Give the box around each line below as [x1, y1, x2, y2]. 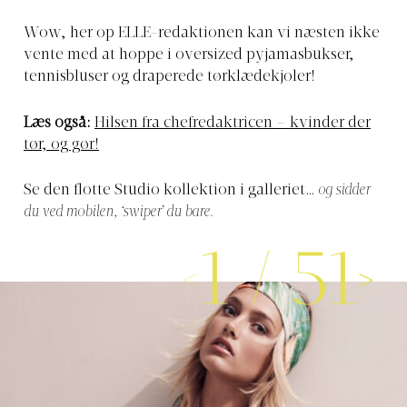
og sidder [318, 184, 370, 199]
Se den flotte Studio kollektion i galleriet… [24, 184, 318, 199]
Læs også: [24, 115, 94, 131]
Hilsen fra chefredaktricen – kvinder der [94, 115, 371, 131]
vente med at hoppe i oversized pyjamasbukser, [24, 48, 354, 64]
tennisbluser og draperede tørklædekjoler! [24, 70, 315, 85]
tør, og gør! [24, 137, 99, 153]
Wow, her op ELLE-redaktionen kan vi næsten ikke [24, 26, 380, 42]
